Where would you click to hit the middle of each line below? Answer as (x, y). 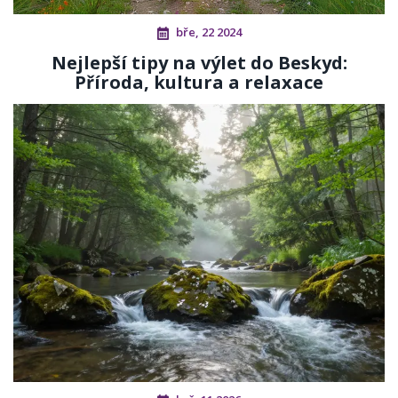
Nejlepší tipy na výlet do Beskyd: (199, 63)
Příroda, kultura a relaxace (199, 83)
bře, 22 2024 (208, 32)
